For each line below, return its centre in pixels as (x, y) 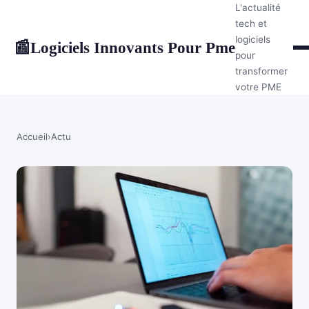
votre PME (258, 87)
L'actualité (258, 8)
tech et (251, 23)
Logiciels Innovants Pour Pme (133, 47)
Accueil (32, 137)
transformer (261, 71)
